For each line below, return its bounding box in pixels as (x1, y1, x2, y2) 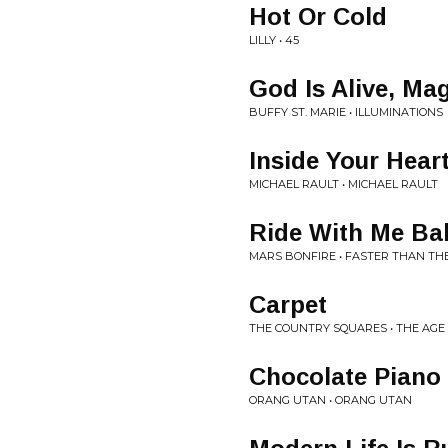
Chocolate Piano (249, 363, 441, 390)
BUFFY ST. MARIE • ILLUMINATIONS (249, 105, 443, 119)
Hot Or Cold (249, 3, 387, 30)
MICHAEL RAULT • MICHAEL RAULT (249, 177, 438, 191)
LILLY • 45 (249, 33, 299, 47)
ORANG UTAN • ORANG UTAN (249, 393, 412, 407)
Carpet (249, 291, 327, 318)
